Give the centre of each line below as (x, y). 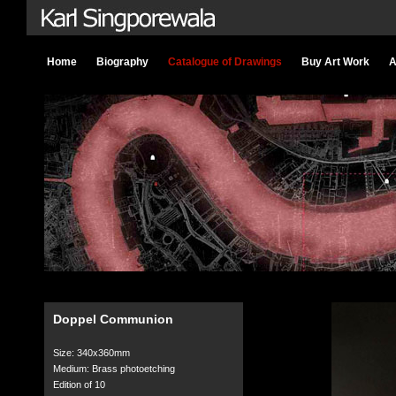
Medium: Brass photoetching (114, 369)
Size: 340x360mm (91, 353)
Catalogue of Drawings (225, 62)
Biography (122, 62)
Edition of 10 (79, 385)
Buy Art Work (335, 62)
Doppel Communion (113, 319)
